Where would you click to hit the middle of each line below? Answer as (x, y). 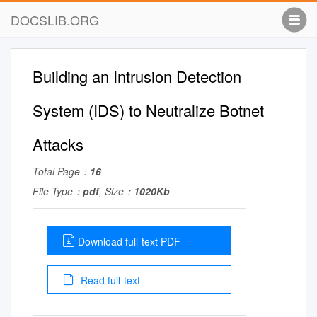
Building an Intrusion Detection (137, 76)
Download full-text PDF (129, 241)
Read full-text (109, 280)
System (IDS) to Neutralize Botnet (148, 110)
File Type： (58, 191)
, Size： (116, 191)
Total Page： (61, 171)
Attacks (58, 144)
